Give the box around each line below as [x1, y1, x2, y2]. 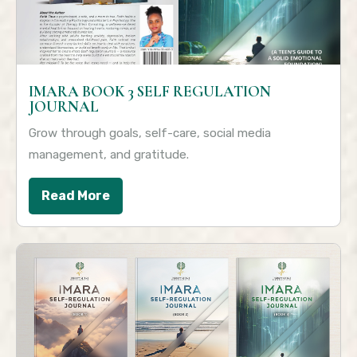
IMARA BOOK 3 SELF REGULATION [29, 82, 271, 102]
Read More [41, 188, 110, 204]
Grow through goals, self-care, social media [29, 126, 271, 141]
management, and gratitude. [29, 147, 189, 163]
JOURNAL [29, 97, 99, 117]
